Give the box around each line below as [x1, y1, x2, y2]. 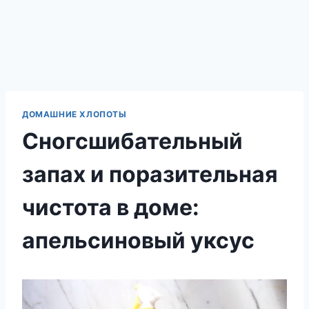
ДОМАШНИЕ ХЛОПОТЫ [22, 109, 127, 119]
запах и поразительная [22, 160, 278, 188]
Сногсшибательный [22, 127, 243, 154]
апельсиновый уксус [22, 226, 255, 254]
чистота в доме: [22, 193, 199, 221]
